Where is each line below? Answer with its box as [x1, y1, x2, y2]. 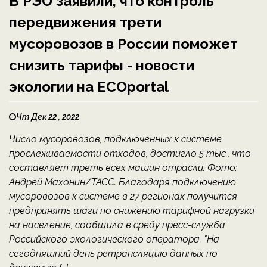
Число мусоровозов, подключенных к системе [9, 133, 222, 145]
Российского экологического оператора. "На [9, 233, 219, 245]
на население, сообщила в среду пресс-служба [9, 219, 225, 231]
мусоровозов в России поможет [9, 35, 238, 52]
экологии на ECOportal [9, 77, 169, 95]
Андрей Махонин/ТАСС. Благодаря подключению [9, 176, 236, 188]
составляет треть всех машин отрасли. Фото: [9, 162, 237, 173]
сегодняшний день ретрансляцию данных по [9, 247, 218, 259]
